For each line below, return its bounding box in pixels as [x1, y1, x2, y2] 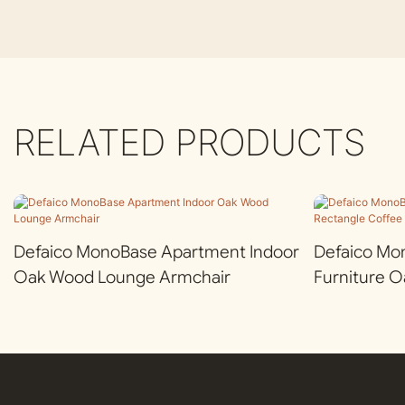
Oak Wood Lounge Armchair [14, 266, 231, 287]
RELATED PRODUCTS [14, 119, 365, 165]
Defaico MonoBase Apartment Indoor [14, 240, 299, 262]
